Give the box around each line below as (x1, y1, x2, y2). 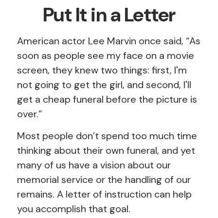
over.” (17, 108, 42, 120)
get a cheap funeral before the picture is (17, 93, 197, 106)
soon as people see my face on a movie (17, 49, 194, 62)
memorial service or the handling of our (17, 173, 191, 186)
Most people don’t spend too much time (17, 129, 197, 142)
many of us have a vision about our (17, 159, 171, 171)
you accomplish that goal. (17, 202, 130, 215)
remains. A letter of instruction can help (17, 188, 192, 200)
